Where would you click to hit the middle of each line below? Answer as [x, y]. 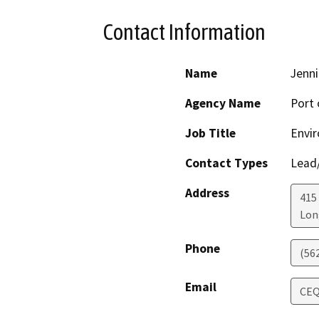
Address [207, 193]
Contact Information [184, 32]
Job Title [210, 134]
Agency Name [223, 104]
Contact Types [226, 163]
